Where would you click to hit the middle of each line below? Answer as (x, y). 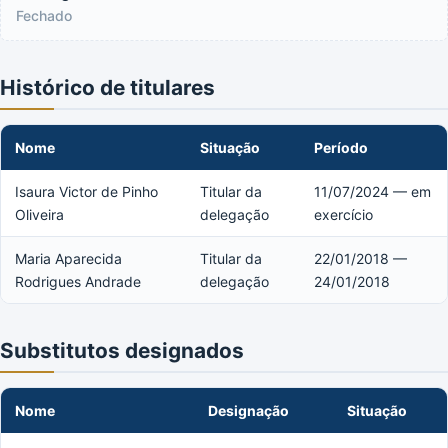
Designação (248, 410)
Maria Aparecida (68, 258)
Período (341, 147)
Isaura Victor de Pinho (86, 191)
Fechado (44, 15)
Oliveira (39, 214)
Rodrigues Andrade (78, 281)
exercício (343, 214)
